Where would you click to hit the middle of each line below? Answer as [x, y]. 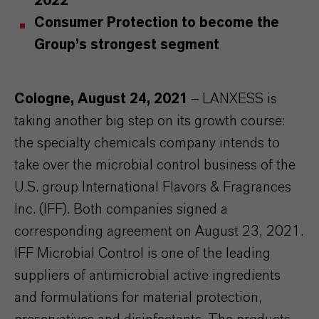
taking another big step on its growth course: [150, 121]
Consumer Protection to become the [157, 23]
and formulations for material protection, [138, 298]
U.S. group [48, 187]
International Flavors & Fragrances [187, 187]
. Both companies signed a [147, 209]
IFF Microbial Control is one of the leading [142, 253]
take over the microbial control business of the [155, 165]
